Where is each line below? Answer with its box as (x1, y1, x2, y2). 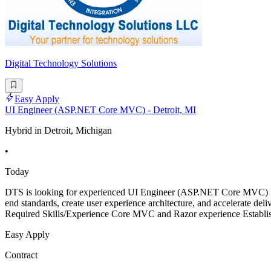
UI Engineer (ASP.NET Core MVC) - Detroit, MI (5, 104, 196, 115)
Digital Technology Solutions (5, 58, 117, 69)
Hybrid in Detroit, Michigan (5, 125, 112, 135)
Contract (5, 249, 38, 260)
